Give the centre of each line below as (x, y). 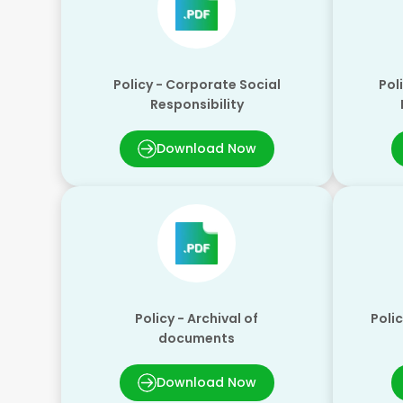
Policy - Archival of (197, 318)
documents (197, 338)
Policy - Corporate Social (197, 84)
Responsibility (197, 104)
